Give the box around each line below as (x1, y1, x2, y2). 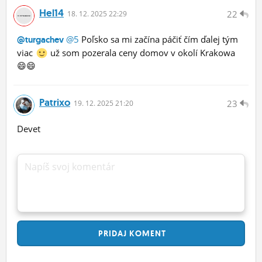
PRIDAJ (96, 228, 127, 239)
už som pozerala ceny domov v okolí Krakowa (47, 47, 235, 59)
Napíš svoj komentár (25, 160, 115, 174)
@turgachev (17, 34, 64, 46)
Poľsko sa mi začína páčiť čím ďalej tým (79, 33, 238, 46)
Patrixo (39, 96, 70, 109)
